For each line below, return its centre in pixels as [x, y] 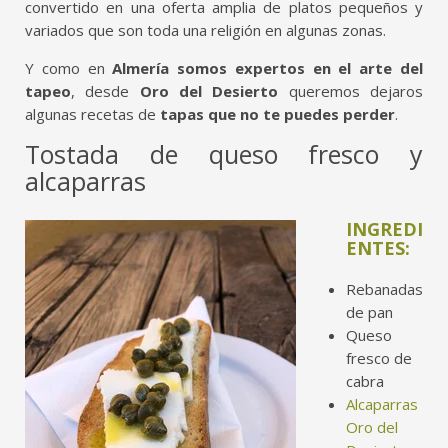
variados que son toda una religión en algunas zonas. [205, 30]
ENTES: [378, 248]
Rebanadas [384, 289]
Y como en [65, 68]
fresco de [379, 358]
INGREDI [384, 229]
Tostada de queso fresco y [224, 154]
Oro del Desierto [209, 91]
